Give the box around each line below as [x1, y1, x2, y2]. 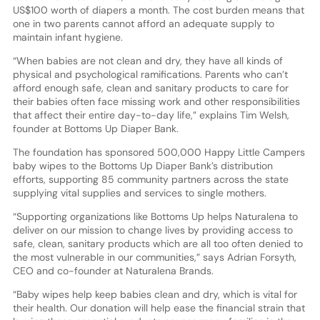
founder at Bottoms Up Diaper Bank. [12, 122, 179, 136]
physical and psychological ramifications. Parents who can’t [12, 68, 288, 81]
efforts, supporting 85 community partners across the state [12, 173, 289, 186]
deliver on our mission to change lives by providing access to [12, 224, 293, 237]
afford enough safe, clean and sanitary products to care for [12, 81, 289, 95]
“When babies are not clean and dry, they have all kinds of [12, 54, 283, 68]
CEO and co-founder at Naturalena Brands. [12, 264, 214, 278]
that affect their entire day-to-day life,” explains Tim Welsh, [12, 109, 289, 122]
